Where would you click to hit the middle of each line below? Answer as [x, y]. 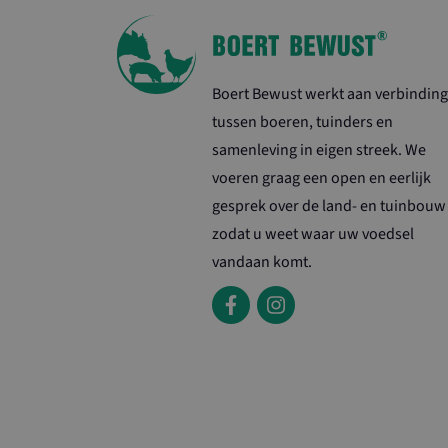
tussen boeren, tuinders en [302, 122]
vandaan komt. [262, 262]
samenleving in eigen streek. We [319, 150]
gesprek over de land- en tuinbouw [329, 206]
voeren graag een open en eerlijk [321, 178]
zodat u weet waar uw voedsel [313, 234]
